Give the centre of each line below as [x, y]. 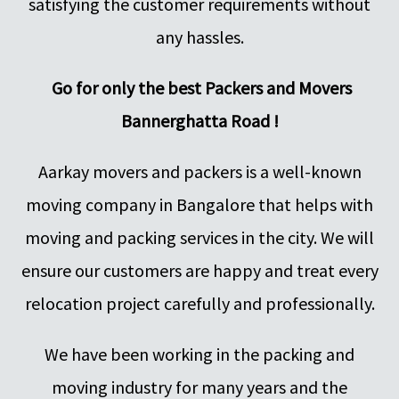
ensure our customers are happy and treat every [199, 271]
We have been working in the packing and [199, 354]
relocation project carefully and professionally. [199, 304]
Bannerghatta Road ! [199, 121]
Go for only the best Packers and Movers [199, 88]
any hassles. [199, 37]
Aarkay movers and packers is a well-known [199, 172]
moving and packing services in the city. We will [199, 238]
